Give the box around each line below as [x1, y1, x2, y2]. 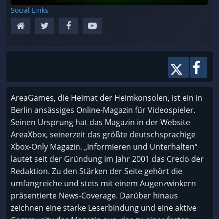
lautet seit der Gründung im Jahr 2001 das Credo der [11, 153, 204, 165]
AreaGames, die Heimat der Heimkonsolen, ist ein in [11, 92, 202, 104]
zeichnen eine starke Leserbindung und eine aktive [11, 202, 197, 214]
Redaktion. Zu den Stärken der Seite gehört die [11, 166, 182, 177]
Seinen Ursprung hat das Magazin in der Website [11, 117, 190, 128]
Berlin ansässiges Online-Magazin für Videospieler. [11, 105, 196, 116]
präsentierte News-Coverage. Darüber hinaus [11, 190, 178, 201]
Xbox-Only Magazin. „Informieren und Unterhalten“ [11, 141, 197, 153]
